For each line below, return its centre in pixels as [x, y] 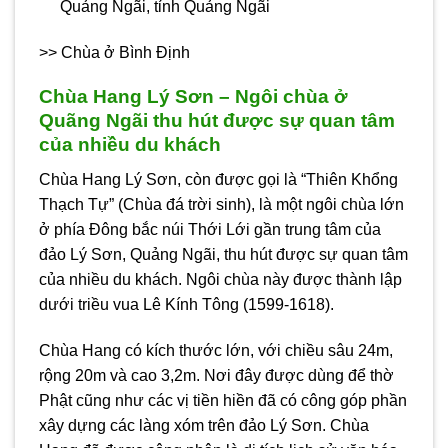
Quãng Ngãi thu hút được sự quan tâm [217, 121]
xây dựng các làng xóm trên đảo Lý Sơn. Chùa [204, 425]
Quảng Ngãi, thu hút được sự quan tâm [267, 254]
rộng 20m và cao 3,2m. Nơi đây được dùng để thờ [216, 375]
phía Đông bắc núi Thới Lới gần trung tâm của [217, 229]
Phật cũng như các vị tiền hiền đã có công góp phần [223, 400]
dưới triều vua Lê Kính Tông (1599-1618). [186, 304]
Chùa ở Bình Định [125, 52]
